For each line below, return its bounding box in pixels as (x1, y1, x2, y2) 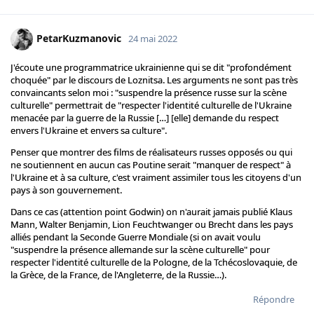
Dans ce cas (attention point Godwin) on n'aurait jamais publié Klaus (11, 205, 292, 219)
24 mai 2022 (128, 32, 177, 45)
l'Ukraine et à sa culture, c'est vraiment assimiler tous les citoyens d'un (11, 171, 301, 184)
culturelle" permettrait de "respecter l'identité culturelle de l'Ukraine (11, 99, 292, 112)
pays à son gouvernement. (11, 184, 122, 197)
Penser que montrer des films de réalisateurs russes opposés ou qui (11, 146, 292, 159)
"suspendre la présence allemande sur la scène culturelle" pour (11, 243, 270, 257)
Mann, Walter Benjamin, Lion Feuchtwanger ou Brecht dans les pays (11, 218, 293, 231)
